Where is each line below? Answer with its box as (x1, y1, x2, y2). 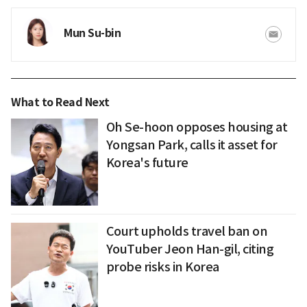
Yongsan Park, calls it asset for (106, 137, 278, 153)
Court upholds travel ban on (106, 223, 268, 239)
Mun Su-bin (64, 26, 121, 40)
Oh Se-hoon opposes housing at (106, 119, 288, 135)
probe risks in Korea (106, 258, 219, 275)
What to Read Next (11, 95, 110, 110)
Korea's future (106, 155, 188, 171)
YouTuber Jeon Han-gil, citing (106, 241, 274, 257)
